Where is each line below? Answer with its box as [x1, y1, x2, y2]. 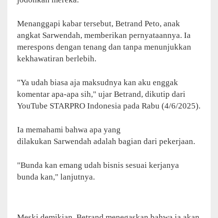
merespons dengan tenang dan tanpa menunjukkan [17, 42, 191, 52]
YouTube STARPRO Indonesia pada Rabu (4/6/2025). [17, 101, 200, 110]
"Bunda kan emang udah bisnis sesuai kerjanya [17, 160, 179, 170]
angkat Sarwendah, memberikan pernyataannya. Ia [17, 30, 191, 40]
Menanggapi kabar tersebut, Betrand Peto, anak [17, 18, 180, 28]
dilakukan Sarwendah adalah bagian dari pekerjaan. [17, 136, 195, 146]
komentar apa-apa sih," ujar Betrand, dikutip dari [17, 89, 185, 99]
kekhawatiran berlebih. [17, 54, 96, 63]
